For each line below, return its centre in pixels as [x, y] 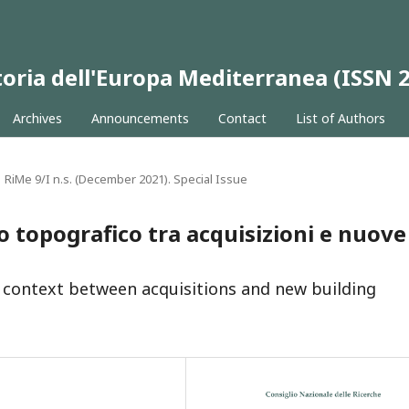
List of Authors [340, 118]
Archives [37, 118]
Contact [242, 118]
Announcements [140, 118]
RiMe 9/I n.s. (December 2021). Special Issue [126, 179]
